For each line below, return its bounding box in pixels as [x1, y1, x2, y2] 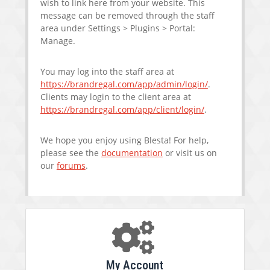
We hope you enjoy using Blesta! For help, [40, 134, 209, 146]
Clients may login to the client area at [40, 91, 191, 103]
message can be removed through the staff [40, 10, 215, 22]
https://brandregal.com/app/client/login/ [40, 104, 204, 116]
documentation [101, 147, 163, 159]
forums [56, 160, 86, 172]
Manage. [40, 35, 75, 47]
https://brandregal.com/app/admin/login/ [40, 78, 208, 90]
